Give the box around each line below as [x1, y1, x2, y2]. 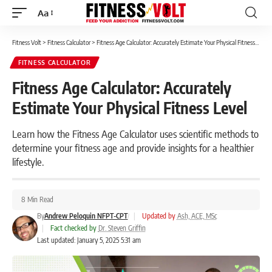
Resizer [37, 29, 67, 41]
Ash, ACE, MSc [177, 211, 217, 220]
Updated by [141, 211, 175, 220]
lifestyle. [12, 155, 44, 168]
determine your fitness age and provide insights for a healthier [12, 141, 254, 154]
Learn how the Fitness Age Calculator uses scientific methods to [12, 127, 259, 140]
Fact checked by [50, 223, 97, 233]
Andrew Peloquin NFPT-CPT [44, 211, 128, 220]
